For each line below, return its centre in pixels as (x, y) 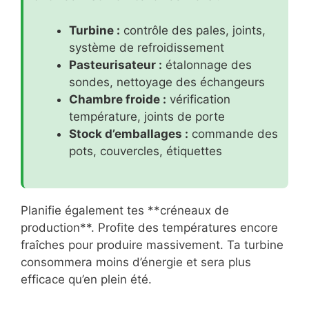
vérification (198, 100)
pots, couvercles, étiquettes (146, 151)
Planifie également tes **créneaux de (125, 210)
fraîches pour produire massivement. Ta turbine (152, 245)
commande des (233, 134)
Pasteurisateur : (116, 65)
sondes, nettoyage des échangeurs (167, 82)
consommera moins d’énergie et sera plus (136, 262)
